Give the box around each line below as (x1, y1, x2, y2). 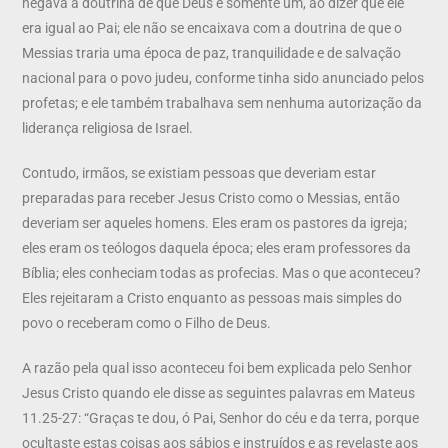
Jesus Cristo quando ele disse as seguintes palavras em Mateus (22, 384, 416, 401)
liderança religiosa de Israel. (22, 119, 194, 136)
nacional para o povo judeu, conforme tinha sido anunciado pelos (22, 69, 425, 86)
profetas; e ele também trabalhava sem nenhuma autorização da (22, 94, 423, 111)
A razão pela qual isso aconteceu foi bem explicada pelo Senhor (22, 359, 413, 376)
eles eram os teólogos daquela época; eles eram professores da (22, 239, 412, 256)
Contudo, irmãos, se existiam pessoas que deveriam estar (22, 164, 377, 181)
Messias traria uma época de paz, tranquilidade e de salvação (22, 44, 402, 61)
